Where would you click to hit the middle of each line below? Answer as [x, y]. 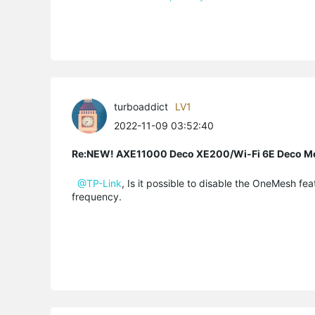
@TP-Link [99, 183]
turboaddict [141, 107]
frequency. [98, 197]
